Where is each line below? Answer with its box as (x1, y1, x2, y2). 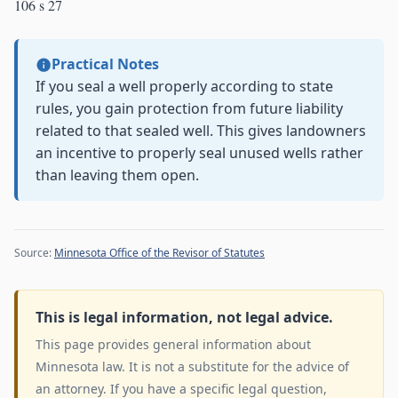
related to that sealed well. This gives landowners (36, 121, 366, 141)
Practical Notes (51, 54, 159, 75)
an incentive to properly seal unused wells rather (36, 143, 363, 163)
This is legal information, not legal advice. (36, 307, 333, 328)
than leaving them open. (36, 165, 199, 186)
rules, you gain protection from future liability (36, 99, 343, 119)
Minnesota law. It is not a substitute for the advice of (36, 358, 349, 376)
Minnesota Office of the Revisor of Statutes (54, 245, 265, 261)
